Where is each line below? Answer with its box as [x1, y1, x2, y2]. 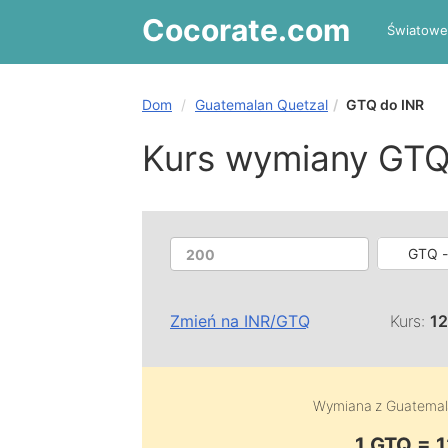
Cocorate [142, 12, 278, 48]
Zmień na [170, 311, 244, 331]
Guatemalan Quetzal [195, 96, 328, 113]
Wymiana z [313, 397, 387, 414]
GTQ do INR [346, 96, 424, 113]
